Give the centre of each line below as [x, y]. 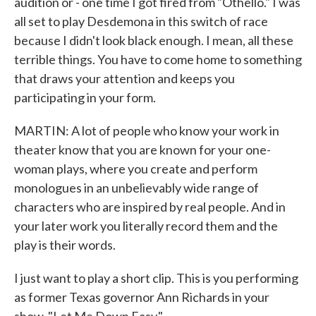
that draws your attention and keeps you [124, 78]
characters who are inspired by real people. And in [150, 207]
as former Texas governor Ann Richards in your [142, 297]
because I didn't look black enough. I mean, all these [154, 40]
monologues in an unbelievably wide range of [136, 188]
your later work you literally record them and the [146, 226]
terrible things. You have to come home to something [158, 59]
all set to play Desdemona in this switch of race [141, 21]
